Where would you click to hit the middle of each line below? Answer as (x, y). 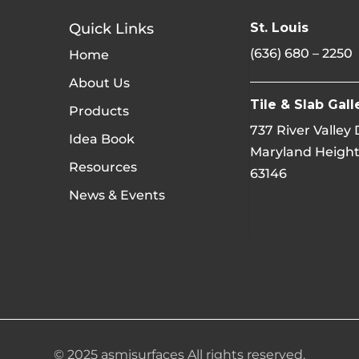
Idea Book (102, 139)
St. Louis (279, 28)
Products (99, 111)
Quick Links (112, 29)
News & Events (117, 195)
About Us (100, 83)
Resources (103, 167)
